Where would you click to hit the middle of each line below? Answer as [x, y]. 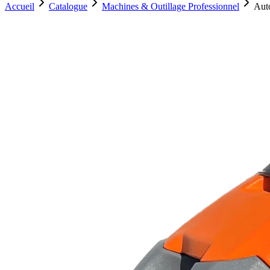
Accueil [20, 6]
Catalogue [68, 6]
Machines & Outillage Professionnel [171, 6]
